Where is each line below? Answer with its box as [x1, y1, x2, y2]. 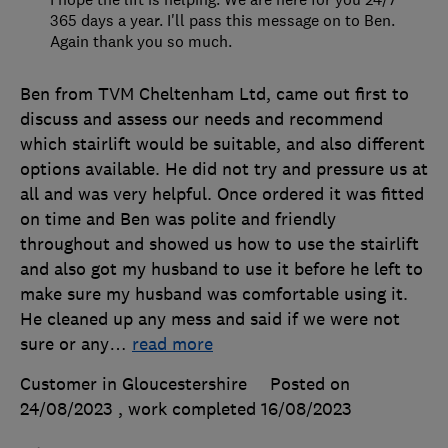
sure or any [20, 333, 109, 356]
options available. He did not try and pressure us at [20, 158, 428, 181]
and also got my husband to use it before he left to [20, 258, 423, 281]
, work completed [118, 398, 261, 421]
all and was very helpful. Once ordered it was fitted [20, 183, 424, 206]
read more [132, 333, 213, 356]
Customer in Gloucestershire [20, 373, 247, 396]
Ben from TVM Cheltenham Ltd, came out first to [20, 83, 409, 106]
